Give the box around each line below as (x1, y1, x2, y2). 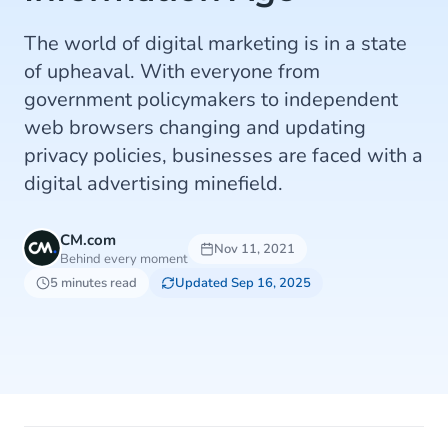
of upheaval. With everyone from (24, 58, 320, 85)
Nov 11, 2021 (214, 240, 295, 258)
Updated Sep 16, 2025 (175, 274, 311, 292)
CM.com (60, 230, 116, 250)
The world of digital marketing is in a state (24, 30, 407, 57)
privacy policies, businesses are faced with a (24, 142, 423, 169)
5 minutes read (50, 274, 137, 292)
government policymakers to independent (24, 86, 398, 113)
